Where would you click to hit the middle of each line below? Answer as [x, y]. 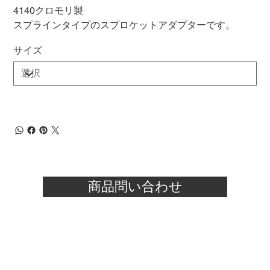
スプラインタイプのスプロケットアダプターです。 [124, 25]
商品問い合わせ [135, 187]
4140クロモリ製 [49, 11]
